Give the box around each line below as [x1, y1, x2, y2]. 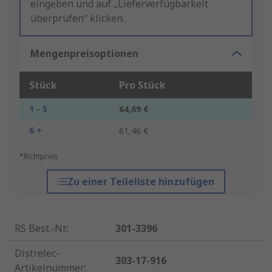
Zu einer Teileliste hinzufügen [67, 175, 214, 189]
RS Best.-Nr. [15, 222, 67, 236]
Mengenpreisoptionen [30, 47, 138, 61]
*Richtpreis [19, 151, 58, 162]
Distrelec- [15, 246, 59, 260]
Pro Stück [119, 78, 166, 92]
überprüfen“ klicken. [30, 12, 124, 25]
